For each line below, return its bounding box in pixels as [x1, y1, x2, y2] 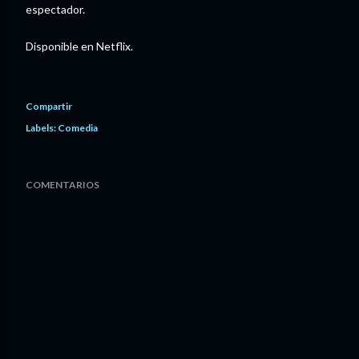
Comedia [58, 121, 98, 134]
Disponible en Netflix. [26, 38, 133, 53]
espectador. [26, 2, 85, 16]
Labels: [26, 121, 56, 134]
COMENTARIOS [26, 178, 99, 191]
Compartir [26, 99, 72, 112]
